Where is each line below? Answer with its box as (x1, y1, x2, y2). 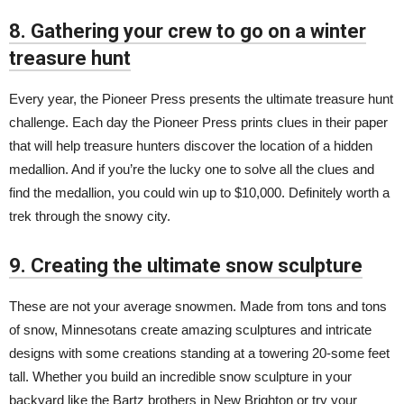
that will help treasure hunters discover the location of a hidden (9, 138, 372, 153)
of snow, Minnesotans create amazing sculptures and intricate (9, 322, 372, 337)
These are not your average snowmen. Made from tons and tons (9, 298, 387, 314)
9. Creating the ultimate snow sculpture (9, 254, 363, 277)
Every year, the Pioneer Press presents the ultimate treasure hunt (9, 91, 393, 106)
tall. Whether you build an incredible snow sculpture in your (9, 369, 352, 384)
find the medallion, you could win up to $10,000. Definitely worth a (9, 185, 390, 200)
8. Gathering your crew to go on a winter (9, 20, 366, 42)
